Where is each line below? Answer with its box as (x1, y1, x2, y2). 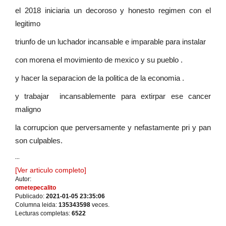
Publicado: (15, 193, 46, 200)
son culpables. (15, 136, 63, 145)
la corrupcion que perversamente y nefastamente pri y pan (15, 123, 211, 132)
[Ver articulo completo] (15, 166, 86, 175)
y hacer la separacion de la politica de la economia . (15, 74, 184, 83)
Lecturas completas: (15, 210, 72, 217)
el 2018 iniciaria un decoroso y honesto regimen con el (15, 6, 211, 15)
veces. (90, 201, 109, 209)
